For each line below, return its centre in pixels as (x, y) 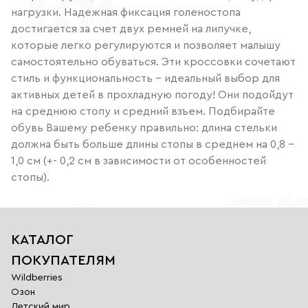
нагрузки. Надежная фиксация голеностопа (126, 12)
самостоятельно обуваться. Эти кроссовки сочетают (153, 62)
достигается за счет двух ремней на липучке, (131, 29)
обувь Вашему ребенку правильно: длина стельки (144, 128)
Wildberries (37, 277)
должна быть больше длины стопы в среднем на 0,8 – (153, 144)
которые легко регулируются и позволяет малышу (146, 45)
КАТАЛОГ (42, 240)
